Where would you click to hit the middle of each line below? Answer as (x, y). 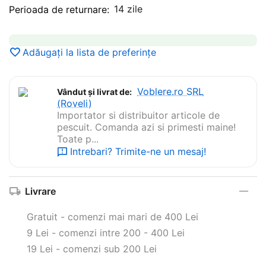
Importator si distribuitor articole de (138, 115)
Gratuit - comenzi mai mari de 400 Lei (113, 216)
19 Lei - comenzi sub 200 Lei (92, 248)
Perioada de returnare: (59, 9)
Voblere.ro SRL (170, 91)
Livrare (40, 191)
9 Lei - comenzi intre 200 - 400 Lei (106, 232)
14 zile (128, 9)
